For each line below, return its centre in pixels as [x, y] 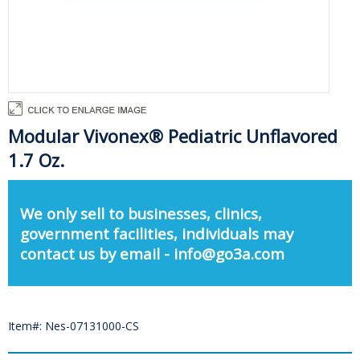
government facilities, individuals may [157, 233]
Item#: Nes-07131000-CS [74, 326]
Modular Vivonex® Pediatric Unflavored [173, 136]
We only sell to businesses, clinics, [141, 213]
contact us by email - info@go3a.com [152, 253]
